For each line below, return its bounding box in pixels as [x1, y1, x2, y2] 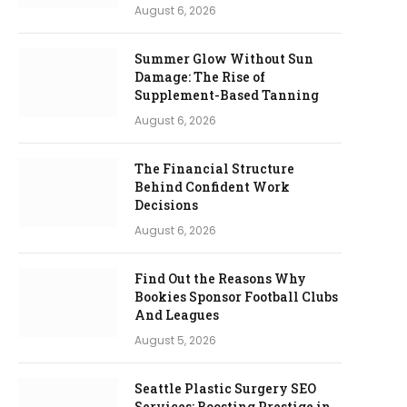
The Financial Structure [134, 160, 294, 177]
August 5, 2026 [134, 333, 216, 348]
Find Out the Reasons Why [134, 270, 306, 287]
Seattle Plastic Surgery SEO [134, 380, 316, 397]
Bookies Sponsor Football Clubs [134, 288, 338, 305]
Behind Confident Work [134, 178, 290, 195]
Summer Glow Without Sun [134, 50, 313, 67]
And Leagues [134, 306, 219, 323]
